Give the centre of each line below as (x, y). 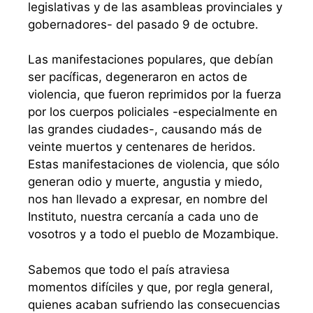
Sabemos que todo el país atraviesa (129, 269)
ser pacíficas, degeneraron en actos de (138, 77)
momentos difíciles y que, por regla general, (151, 287)
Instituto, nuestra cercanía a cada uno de (143, 217)
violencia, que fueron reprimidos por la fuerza (155, 95)
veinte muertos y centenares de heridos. (142, 147)
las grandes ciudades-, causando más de (145, 130)
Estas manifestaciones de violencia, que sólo (154, 165)
